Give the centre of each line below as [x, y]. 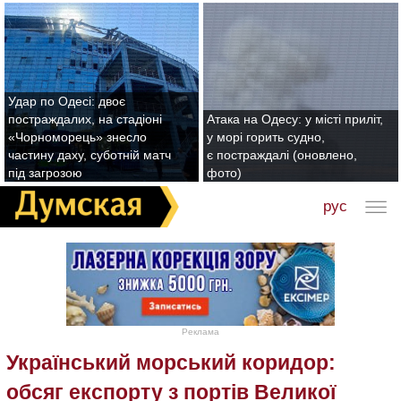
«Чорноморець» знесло [77, 137]
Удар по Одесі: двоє [67, 101]
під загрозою [45, 173]
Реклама [200, 332]
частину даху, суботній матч [90, 155]
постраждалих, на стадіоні [85, 119]
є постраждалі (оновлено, [282, 155]
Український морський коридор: [171, 363]
